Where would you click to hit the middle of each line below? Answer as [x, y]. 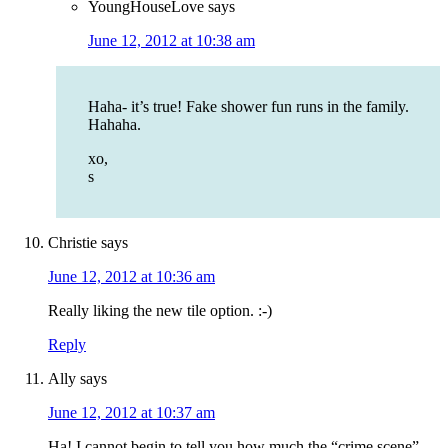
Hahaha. [114, 125]
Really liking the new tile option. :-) [160, 311]
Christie [72, 243]
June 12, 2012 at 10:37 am [131, 413]
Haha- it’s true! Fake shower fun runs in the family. [248, 107]
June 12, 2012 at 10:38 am [171, 41]
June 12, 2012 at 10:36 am [131, 277]
